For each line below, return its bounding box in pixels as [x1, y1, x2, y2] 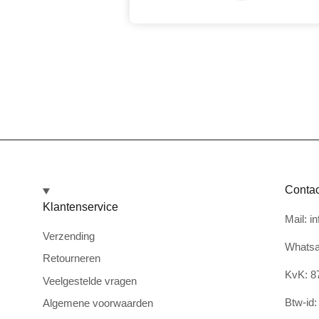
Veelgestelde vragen [43, 274, 137, 287]
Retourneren [43, 252, 100, 265]
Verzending [43, 229, 95, 242]
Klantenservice [43, 199, 118, 213]
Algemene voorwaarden [43, 297, 153, 310]
